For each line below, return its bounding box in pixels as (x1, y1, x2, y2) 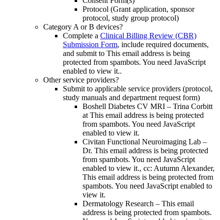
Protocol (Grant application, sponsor (82, 5, 194, 14)
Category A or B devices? (43, 23, 123, 31)
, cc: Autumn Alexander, (139, 164, 215, 173)
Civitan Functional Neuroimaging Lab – (82, 137, 207, 146)
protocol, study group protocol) (82, 14, 179, 23)
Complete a (63, 31, 100, 40)
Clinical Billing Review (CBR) (100, 31, 196, 40)
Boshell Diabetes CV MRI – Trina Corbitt (82, 102, 213, 111)
